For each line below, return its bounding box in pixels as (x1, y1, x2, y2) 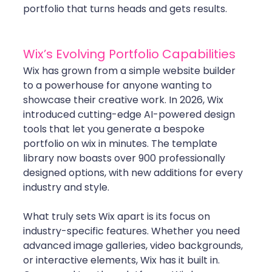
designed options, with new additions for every (23, 166, 245, 180)
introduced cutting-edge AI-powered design (23, 107, 237, 122)
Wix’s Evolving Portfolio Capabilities (23, 46, 236, 63)
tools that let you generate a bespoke (23, 122, 207, 137)
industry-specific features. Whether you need (23, 224, 242, 239)
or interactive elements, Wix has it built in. (23, 253, 222, 268)
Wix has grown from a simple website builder (23, 64, 238, 78)
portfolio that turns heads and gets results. (23, 2, 227, 16)
